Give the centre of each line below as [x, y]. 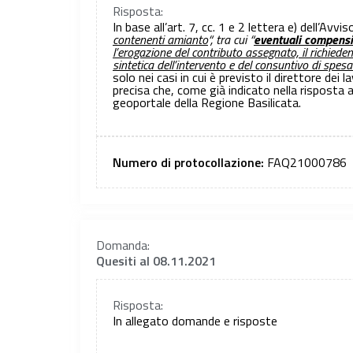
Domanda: [123, 245]
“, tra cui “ [231, 39]
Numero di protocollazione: [190, 163]
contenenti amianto [160, 39]
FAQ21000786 [307, 163]
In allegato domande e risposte [195, 320]
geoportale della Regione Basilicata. [207, 102]
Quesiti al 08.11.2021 [156, 261]
